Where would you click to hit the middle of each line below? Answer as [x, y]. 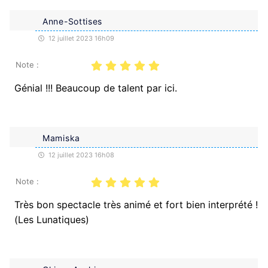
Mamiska [61, 138]
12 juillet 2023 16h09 [80, 38]
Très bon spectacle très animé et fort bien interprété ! [136, 204]
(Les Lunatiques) [52, 219]
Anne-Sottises [73, 21]
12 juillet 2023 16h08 [80, 155]
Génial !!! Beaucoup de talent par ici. [96, 88]
